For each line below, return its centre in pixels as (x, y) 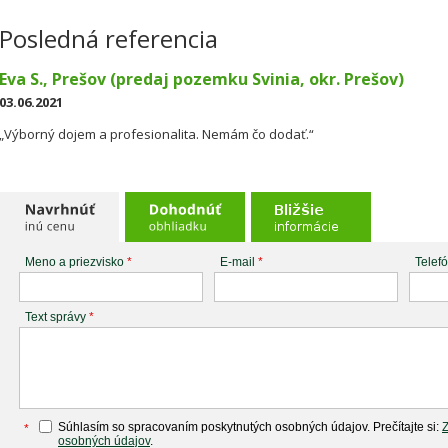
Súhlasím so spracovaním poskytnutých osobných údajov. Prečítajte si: (250, 427)
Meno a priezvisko (76, 262)
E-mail (239, 262)
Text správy (57, 317)
